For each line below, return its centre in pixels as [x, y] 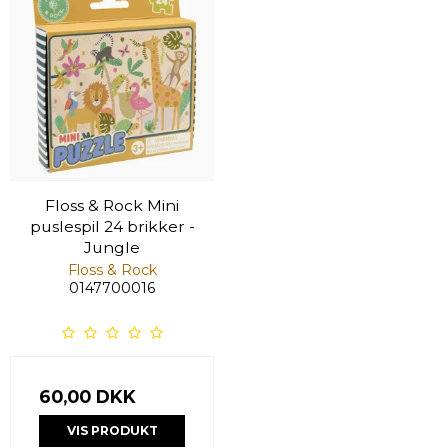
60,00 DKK [87, 397]
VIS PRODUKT [112, 431]
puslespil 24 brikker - [112, 227]
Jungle [112, 248]
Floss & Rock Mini [112, 206]
